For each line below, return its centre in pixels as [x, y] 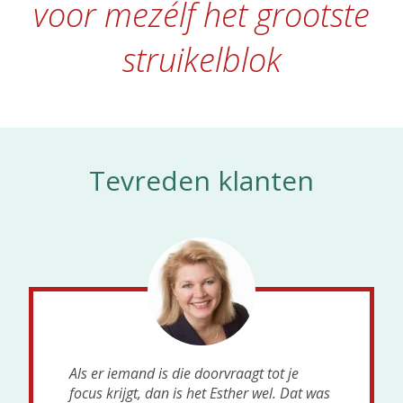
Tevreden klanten [201, 181]
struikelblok [201, 60]
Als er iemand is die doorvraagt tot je [184, 374]
